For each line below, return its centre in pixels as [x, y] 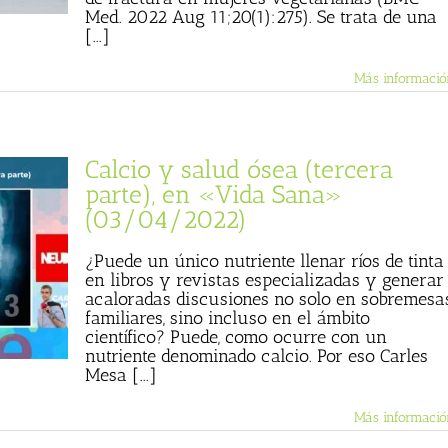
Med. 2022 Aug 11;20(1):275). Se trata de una [261, 17]
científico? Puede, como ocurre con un [236, 337]
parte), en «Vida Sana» [213, 194]
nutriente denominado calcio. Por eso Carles [256, 356]
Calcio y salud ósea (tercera [239, 169]
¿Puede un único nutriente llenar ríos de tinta [264, 261]
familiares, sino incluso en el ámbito [227, 318]
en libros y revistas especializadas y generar [264, 280]
